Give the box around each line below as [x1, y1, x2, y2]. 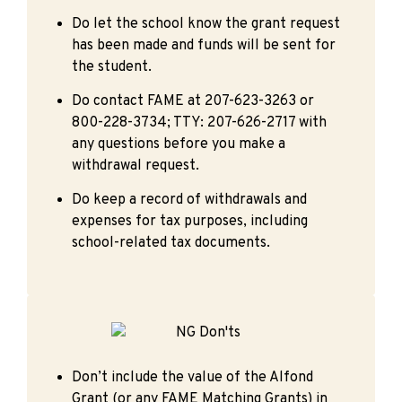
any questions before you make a [72, 135, 285, 153]
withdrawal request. [72, 156, 199, 175]
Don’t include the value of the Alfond [72, 368, 313, 387]
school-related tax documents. [72, 233, 270, 252]
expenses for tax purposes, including [72, 212, 308, 231]
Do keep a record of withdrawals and [72, 190, 307, 209]
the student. [72, 57, 152, 76]
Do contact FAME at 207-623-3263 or [72, 92, 314, 110]
